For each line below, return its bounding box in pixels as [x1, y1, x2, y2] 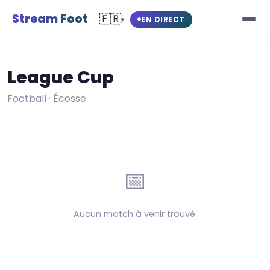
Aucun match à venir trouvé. [73, 208, 197, 220]
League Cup [7, 65, 114, 89]
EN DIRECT [141, 14, 185, 25]
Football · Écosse [7, 92, 86, 105]
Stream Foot [12, 11, 88, 27]
